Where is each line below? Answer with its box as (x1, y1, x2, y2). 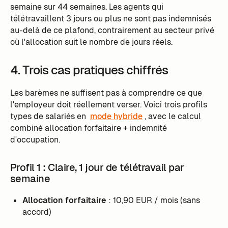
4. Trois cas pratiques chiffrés (10, 62, 168, 78)
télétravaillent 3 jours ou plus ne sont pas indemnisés (10, 13, 211, 24)
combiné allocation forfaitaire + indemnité (10, 123, 167, 134)
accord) (22, 207, 51, 218)
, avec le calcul (144, 111, 201, 122)
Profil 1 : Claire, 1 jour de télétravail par (10, 161, 184, 175)
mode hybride (90, 111, 142, 122)
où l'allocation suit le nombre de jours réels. (10, 36, 173, 47)
